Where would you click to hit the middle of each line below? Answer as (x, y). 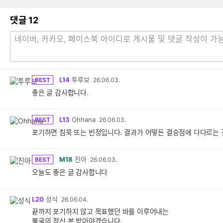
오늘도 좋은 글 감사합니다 (70, 172)
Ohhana (84, 119)
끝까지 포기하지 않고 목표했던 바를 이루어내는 (100, 211)
